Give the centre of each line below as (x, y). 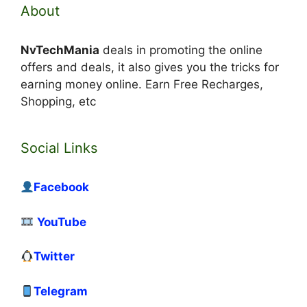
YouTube (62, 222)
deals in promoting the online (181, 50)
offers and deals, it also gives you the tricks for (150, 67)
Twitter (54, 257)
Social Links (59, 148)
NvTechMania (60, 50)
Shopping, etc (58, 102)
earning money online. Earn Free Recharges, (142, 85)
